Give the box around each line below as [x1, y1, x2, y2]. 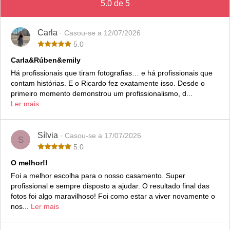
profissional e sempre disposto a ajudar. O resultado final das [11, 182, 209, 190]
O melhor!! [11, 159, 48, 167]
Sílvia [37, 131, 60, 140]
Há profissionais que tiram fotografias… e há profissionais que [11, 69, 213, 78]
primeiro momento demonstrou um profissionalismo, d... [11, 89, 193, 98]
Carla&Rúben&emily [11, 56, 81, 65]
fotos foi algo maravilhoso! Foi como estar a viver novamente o [11, 192, 215, 201]
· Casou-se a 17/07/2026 [60, 131, 141, 140]
